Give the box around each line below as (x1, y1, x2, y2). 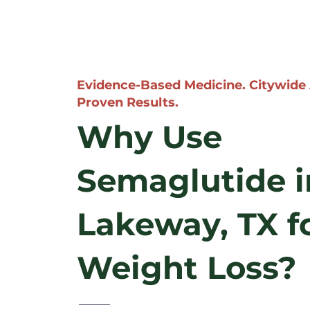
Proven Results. (77, 95, 179, 110)
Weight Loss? (77, 248, 297, 286)
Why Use (77, 118, 222, 156)
